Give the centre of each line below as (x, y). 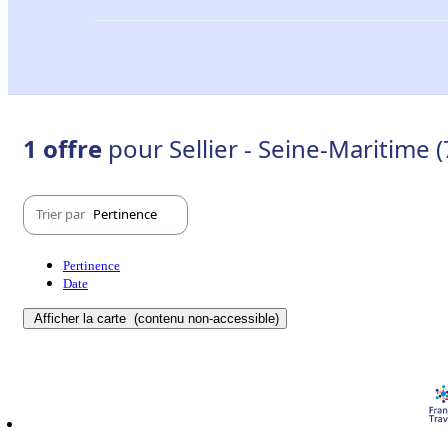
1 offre (65, 148)
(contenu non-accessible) (204, 318)
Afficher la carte (82, 318)
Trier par (62, 214)
